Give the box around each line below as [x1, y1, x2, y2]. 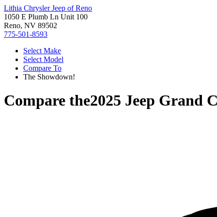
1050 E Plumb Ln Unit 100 [4, 13, 88, 21]
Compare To [23, 64, 62, 72]
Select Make [23, 46, 61, 55]
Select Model [23, 55, 63, 63]
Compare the [4, 92, 90, 109]
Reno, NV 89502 [4, 21, 57, 30]
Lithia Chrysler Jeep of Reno [4, 4, 92, 12]
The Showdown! [23, 73, 75, 81]
